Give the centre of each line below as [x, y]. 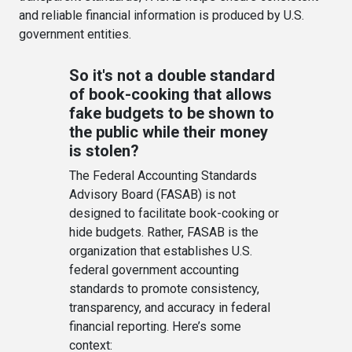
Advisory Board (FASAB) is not [152, 194]
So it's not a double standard [172, 75]
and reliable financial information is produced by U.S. [161, 15]
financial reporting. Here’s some [155, 326]
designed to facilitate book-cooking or [174, 213]
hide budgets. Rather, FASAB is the [164, 232]
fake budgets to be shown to [172, 113]
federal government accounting [154, 270]
